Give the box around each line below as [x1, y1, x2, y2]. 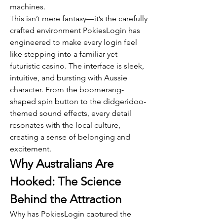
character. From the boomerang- [10, 85, 124, 94]
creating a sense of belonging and [10, 132, 130, 142]
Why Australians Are [10, 156, 113, 171]
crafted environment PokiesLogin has [10, 26, 140, 35]
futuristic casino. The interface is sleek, [10, 61, 144, 71]
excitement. [10, 144, 51, 153]
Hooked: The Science [10, 174, 121, 188]
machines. [10, 2, 45, 11]
